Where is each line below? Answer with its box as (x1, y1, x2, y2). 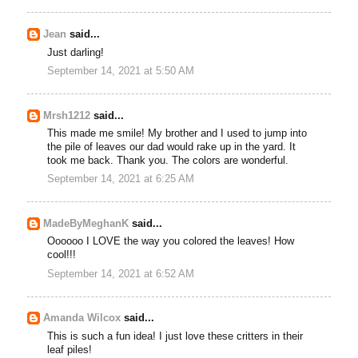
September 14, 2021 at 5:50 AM (47, 65, 195, 77)
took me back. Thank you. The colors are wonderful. (47, 154, 289, 166)
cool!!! (47, 249, 77, 261)
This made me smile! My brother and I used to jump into (47, 127, 308, 139)
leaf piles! (47, 344, 93, 356)
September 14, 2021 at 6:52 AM (47, 268, 195, 280)
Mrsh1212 (43, 109, 91, 121)
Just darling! (47, 46, 105, 58)
